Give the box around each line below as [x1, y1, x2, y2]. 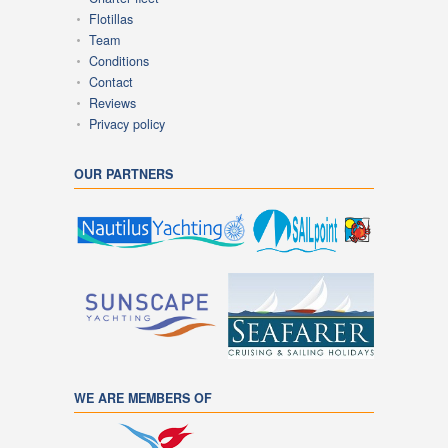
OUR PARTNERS [74, 164, 173, 183]
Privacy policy [89, 114, 165, 133]
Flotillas [89, 9, 133, 28]
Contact [89, 72, 133, 91]
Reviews [89, 93, 136, 112]
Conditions [89, 51, 149, 70]
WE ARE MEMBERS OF [74, 388, 212, 407]
